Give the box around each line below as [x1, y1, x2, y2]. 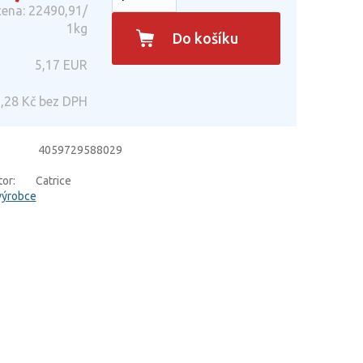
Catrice [35, 174, 71, 187]
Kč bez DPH [19, 94, 88, 109]
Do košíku [173, 30, 239, 46]
